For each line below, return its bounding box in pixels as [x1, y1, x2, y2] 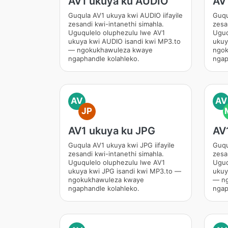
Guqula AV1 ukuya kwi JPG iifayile [68, 141, 175, 149]
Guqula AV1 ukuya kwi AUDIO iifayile [68, 11, 183, 19]
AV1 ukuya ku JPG [68, 125, 155, 137]
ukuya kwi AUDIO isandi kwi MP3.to [68, 37, 181, 45]
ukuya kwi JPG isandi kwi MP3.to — [68, 167, 181, 175]
